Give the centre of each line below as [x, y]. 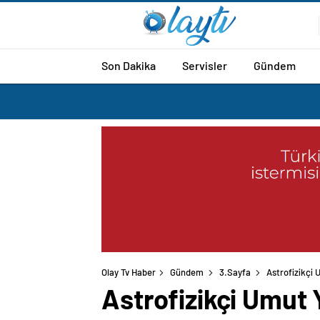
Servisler [205, 65]
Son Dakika [129, 65]
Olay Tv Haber [129, 272]
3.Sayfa [235, 272]
